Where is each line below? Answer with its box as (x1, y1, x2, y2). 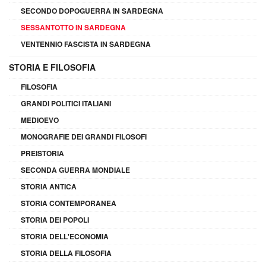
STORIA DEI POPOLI (21, 214, 89, 225)
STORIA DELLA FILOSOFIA (21, 247, 112, 258)
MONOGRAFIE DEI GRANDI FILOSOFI (21, 131, 147, 142)
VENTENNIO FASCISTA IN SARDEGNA (21, 38, 151, 49)
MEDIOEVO (21, 114, 59, 125)
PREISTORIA (21, 147, 64, 159)
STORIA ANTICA (21, 180, 77, 192)
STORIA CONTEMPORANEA (21, 197, 116, 208)
